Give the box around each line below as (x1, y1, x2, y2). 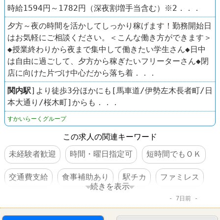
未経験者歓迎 (8, 149, 56, 159)
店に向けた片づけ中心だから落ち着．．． (7, 68, 157, 78)
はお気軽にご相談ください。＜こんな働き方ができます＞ (7, 32, 212, 42)
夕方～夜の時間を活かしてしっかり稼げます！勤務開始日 (7, 21, 212, 30)
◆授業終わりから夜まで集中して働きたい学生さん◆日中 (7, 44, 206, 54)
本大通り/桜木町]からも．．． (7, 97, 119, 107)
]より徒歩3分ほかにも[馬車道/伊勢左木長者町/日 (31, 85, 213, 95)
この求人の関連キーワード (63, 132, 157, 141)
